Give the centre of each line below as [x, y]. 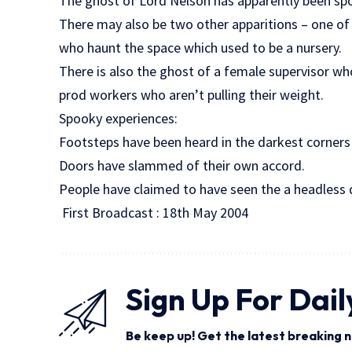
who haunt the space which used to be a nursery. [201, 48]
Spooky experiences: [119, 118]
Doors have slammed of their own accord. [182, 165]
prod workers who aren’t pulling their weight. [192, 95]
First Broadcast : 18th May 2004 [154, 213]
